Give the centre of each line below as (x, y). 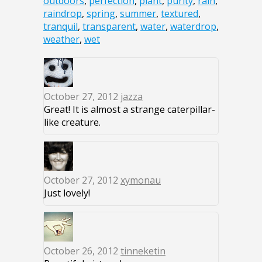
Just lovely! (67, 193)
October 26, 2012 (82, 251)
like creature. (72, 122)
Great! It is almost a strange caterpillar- (130, 109)
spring (101, 13)
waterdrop (193, 26)
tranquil (61, 26)
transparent (109, 26)
